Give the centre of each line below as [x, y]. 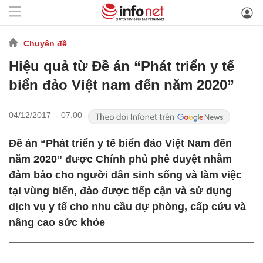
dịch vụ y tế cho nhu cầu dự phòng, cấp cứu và [127, 207]
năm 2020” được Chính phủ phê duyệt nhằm [120, 159]
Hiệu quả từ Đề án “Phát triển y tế [122, 66]
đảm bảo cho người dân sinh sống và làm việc [125, 175]
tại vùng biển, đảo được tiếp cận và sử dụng [120, 191]
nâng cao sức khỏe [57, 222]
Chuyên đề [45, 43]
